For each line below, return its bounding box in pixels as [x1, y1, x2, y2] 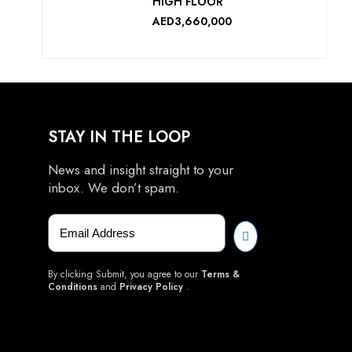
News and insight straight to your [48, 160, 233, 179]
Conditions [48, 280, 97, 294]
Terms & [201, 267, 240, 281]
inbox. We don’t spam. [48, 178, 179, 197]
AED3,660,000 [152, 13, 232, 29]
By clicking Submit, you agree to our [48, 267, 201, 281]
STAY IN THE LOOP [48, 126, 190, 148]
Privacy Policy [119, 280, 183, 294]
